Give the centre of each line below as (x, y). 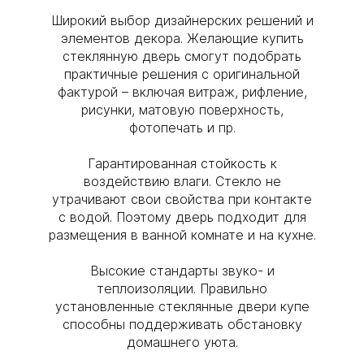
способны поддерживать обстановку (182, 324)
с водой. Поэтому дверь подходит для (182, 217)
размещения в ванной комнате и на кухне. (182, 235)
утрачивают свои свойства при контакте (182, 199)
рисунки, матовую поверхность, (182, 110)
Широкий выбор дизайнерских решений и (182, 20)
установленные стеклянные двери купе (182, 306)
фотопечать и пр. (182, 128)
